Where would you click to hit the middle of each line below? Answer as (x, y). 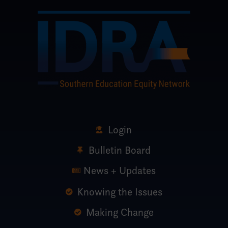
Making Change (120, 212)
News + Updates (120, 170)
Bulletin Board (120, 150)
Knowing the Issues (120, 191)
